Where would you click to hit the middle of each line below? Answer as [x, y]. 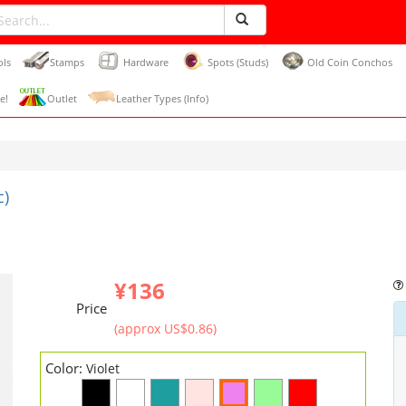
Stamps [67, 62]
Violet [103, 368]
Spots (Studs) [238, 62]
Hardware [146, 62]
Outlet [62, 98]
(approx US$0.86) [165, 329]
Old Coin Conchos [350, 62]
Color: [66, 368]
